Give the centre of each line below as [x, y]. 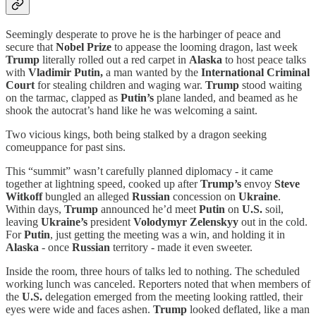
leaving [23, 222]
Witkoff [24, 197]
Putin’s [137, 98]
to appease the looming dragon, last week [205, 47]
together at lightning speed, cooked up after [103, 184]
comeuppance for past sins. [66, 147]
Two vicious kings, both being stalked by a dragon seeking [136, 135]
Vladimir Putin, [67, 73]
